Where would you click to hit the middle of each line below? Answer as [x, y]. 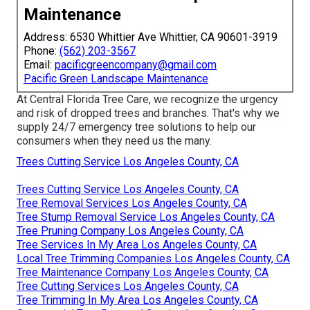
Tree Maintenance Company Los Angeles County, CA [143, 272]
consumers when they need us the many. [114, 140]
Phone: [42, 51]
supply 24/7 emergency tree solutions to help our [136, 127]
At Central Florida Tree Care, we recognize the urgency [147, 99]
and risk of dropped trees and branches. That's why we [148, 113]
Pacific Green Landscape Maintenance [116, 78]
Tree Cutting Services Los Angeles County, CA [128, 286]
